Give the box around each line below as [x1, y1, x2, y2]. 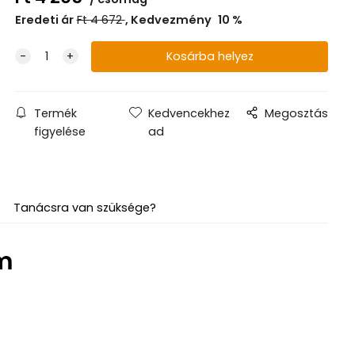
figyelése [33, 124, 86, 140]
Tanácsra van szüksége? [13, 200, 156, 216]
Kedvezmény [130, 12, 214, 29]
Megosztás [265, 105, 329, 122]
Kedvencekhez [147, 105, 230, 122]
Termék [33, 105, 77, 122]
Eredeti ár [14, 12, 74, 29]
